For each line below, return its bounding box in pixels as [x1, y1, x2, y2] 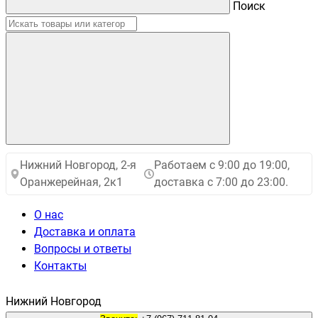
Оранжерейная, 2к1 [20, 175, 123, 189]
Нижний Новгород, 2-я [20, 158, 136, 172]
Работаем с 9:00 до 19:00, [154, 158, 290, 172]
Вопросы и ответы [34, 242, 131, 256]
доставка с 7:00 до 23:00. [154, 175, 289, 189]
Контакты [34, 259, 87, 273]
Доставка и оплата [34, 225, 136, 238]
